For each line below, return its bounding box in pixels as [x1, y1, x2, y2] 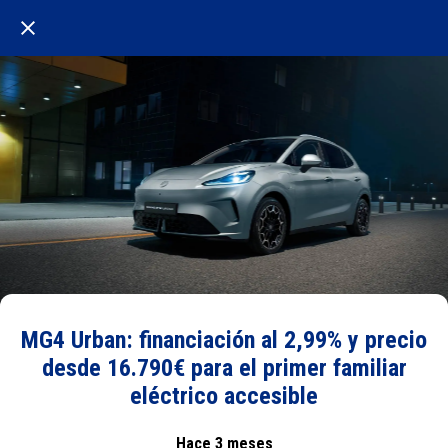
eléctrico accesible [130, 382, 318, 410]
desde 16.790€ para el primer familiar [41, 354, 407, 382]
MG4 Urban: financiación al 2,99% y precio [21, 326, 427, 354]
